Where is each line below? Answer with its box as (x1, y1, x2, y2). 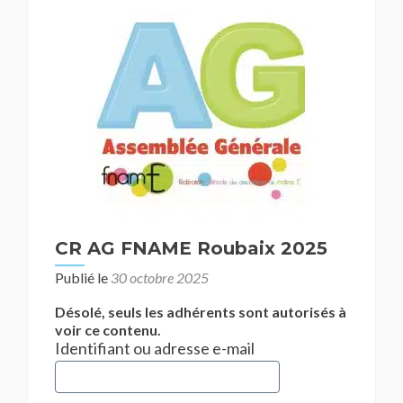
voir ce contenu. (55, 321, 161, 338)
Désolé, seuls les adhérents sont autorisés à (55, 303, 346, 320)
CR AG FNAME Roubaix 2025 (55, 237, 327, 259)
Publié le (55, 269, 111, 286)
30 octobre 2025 (111, 269, 209, 286)
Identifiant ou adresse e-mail (55, 338, 255, 358)
